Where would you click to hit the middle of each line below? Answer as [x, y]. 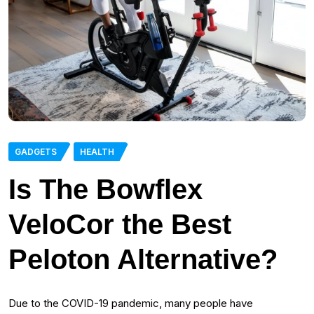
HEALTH [97, 152]
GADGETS [36, 152]
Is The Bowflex [105, 190]
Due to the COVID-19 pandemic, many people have [131, 303]
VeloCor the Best [120, 225]
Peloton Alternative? [143, 260]
